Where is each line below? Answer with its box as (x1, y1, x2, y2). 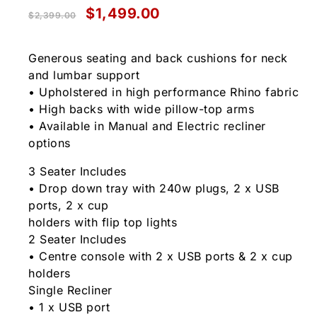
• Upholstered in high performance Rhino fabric (28, 85, 299, 100)
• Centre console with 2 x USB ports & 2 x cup (28, 249, 293, 264)
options (28, 136, 71, 151)
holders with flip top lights (28, 215, 177, 230)
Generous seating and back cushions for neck (28, 51, 288, 66)
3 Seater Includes (28, 164, 127, 179)
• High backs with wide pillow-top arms (28, 102, 254, 117)
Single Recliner (28, 283, 113, 298)
